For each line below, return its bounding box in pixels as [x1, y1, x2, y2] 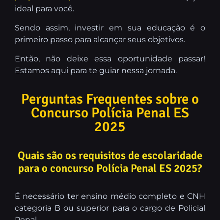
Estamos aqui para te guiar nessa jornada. [15, 66, 177, 76]
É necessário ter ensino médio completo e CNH [15, 192, 205, 201]
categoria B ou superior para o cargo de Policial [15, 203, 205, 213]
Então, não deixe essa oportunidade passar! [15, 54, 205, 64]
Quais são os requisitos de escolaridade [18, 149, 202, 163]
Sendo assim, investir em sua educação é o [15, 23, 205, 33]
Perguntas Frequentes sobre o [21, 90, 199, 108]
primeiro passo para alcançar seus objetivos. [15, 35, 185, 45]
